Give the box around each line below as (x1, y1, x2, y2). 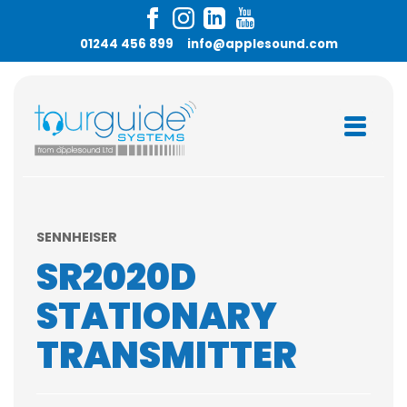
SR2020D (36, 253, 196, 303)
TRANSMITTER (36, 331, 297, 381)
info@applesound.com (186, 35, 338, 53)
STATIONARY (36, 292, 277, 342)
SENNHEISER (36, 228, 117, 246)
